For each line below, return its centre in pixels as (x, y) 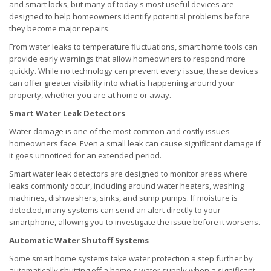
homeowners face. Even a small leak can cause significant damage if (135, 144)
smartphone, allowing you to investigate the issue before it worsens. (135, 222)
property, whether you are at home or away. (90, 95)
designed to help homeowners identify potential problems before (129, 17)
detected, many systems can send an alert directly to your (115, 210)
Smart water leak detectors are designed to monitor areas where (128, 174)
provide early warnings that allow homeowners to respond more (127, 59)
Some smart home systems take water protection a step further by (131, 259)
